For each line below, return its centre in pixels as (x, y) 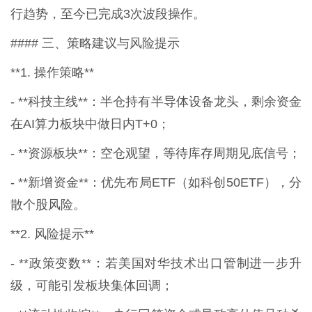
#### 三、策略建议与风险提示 (95, 43)
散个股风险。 (48, 204)
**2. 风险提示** (52, 234)
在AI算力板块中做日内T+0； (90, 124)
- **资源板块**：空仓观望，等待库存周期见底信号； (156, 153)
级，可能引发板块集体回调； (92, 285)
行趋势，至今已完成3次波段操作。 (108, 14)
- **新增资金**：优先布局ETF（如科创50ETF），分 (156, 182)
